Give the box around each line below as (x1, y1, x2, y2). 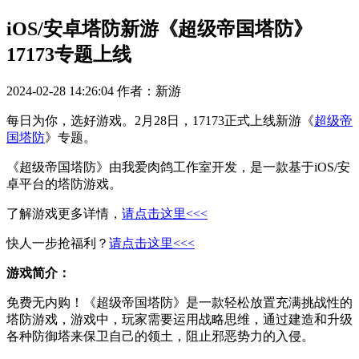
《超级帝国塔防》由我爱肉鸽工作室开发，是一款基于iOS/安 (6, 159, 350, 174)
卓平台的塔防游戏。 (6, 176, 122, 191)
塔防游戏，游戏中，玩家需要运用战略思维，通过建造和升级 (6, 312, 353, 326)
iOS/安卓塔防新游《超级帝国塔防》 (6, 18, 313, 39)
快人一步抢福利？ (6, 236, 109, 250)
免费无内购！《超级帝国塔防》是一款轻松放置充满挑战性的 (6, 295, 353, 309)
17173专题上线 (6, 43, 131, 65)
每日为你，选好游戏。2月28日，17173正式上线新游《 (6, 113, 314, 127)
